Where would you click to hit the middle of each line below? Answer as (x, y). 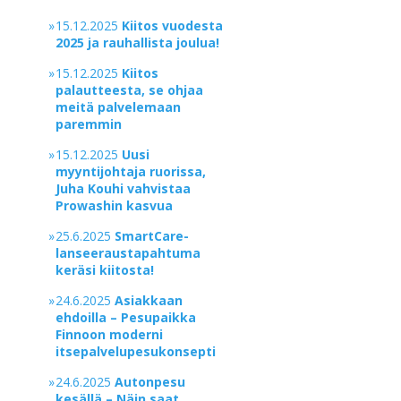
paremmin (89, 124)
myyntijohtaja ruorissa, (131, 171)
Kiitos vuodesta (173, 26)
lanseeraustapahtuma (128, 253)
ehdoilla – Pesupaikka (126, 317)
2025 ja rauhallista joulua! (138, 43)
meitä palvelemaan (119, 107)
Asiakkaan (149, 300)
